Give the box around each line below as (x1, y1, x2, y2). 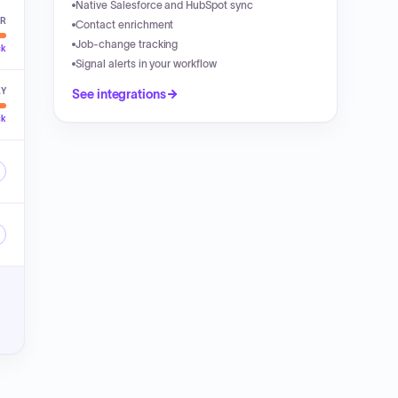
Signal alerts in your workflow (76, 58, 218, 69)
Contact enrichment (76, 19, 174, 30)
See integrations (72, 87, 166, 101)
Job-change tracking (76, 38, 179, 50)
